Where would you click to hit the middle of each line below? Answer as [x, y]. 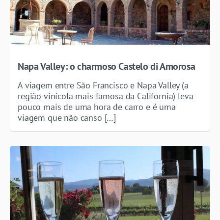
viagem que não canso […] [67, 117]
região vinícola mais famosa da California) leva [106, 96]
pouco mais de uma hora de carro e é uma [97, 107]
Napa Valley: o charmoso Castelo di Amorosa [107, 66]
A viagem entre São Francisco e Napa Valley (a [103, 85]
